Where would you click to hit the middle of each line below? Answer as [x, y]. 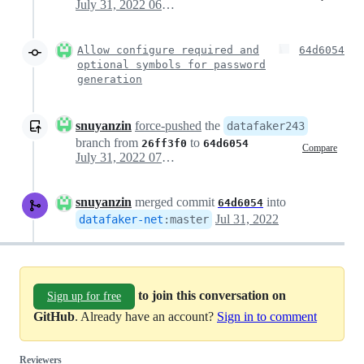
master [189, 219]
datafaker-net [121, 219]
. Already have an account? [146, 316]
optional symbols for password [171, 65]
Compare [320, 147]
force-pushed [168, 126]
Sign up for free [84, 296]
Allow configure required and [168, 50]
